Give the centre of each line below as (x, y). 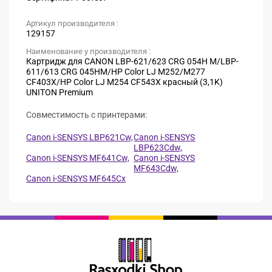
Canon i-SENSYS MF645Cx (76, 179)
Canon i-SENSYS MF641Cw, (78, 158)
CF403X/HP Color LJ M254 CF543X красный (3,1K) (124, 82)
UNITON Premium (59, 93)
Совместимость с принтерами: (87, 115)
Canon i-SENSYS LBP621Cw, (80, 138)
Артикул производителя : (72, 24)
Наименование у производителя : (88, 52)
